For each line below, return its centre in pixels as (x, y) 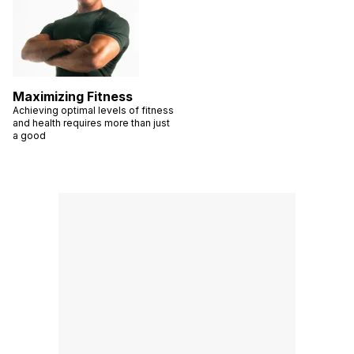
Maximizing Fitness (73, 96)
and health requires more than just (91, 122)
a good (29, 135)
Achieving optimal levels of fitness (93, 110)
